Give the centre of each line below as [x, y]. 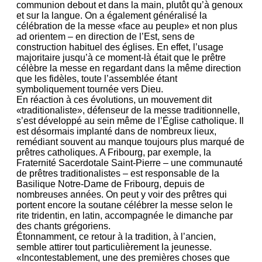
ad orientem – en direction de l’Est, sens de [106, 37]
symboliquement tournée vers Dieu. [90, 89]
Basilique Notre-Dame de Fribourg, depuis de [111, 184]
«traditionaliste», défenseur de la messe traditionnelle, [128, 111]
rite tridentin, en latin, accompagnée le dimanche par [125, 216]
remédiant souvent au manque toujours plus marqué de [130, 142]
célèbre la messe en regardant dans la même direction [129, 68]
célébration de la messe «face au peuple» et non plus [127, 26]
